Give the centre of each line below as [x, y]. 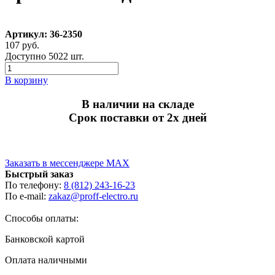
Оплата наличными [46, 260]
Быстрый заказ [39, 174]
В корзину [26, 80]
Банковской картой [45, 239]
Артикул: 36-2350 [44, 34]
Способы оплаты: [42, 219]
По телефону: [34, 185]
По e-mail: [27, 196]
